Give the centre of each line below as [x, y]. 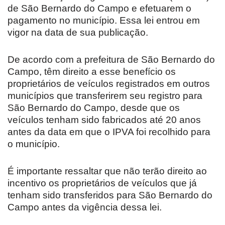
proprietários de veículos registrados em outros [109, 83]
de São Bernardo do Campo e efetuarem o [99, 8]
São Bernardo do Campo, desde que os [94, 107]
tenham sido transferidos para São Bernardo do [110, 195]
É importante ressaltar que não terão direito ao [107, 171]
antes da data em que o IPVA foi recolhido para [109, 132]
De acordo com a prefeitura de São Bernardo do [111, 59]
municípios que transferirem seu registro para [105, 95]
